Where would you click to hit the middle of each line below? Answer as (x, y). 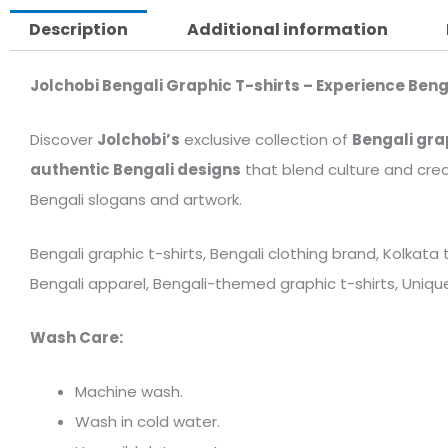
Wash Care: (76, 338)
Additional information (287, 30)
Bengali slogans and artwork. (136, 200)
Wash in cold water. (147, 422)
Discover (63, 140)
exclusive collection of (266, 140)
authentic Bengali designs (135, 170)
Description (79, 30)
